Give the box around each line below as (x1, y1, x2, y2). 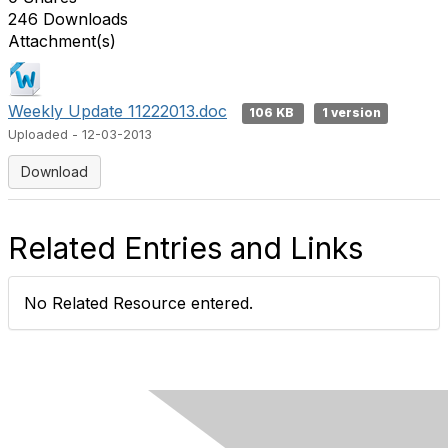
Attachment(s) (8, 31, 116, 51)
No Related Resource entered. (24, 293, 253, 313)
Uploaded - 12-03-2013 (8, 127, 152, 142)
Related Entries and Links (8, 230, 363, 266)
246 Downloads (8, 9, 128, 29)
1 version (321, 105, 381, 120)
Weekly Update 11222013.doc (8, 101, 227, 121)
